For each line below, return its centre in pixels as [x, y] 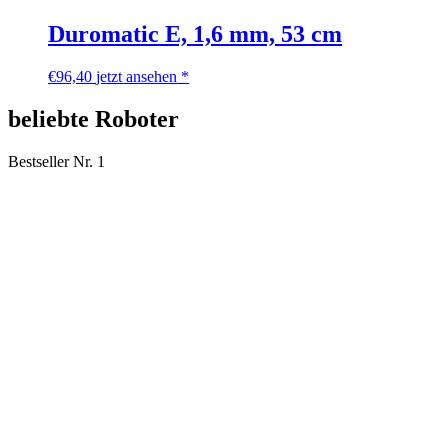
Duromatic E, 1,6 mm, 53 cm [195, 34]
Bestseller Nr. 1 [56, 162]
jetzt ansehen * [142, 77]
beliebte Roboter [93, 119]
